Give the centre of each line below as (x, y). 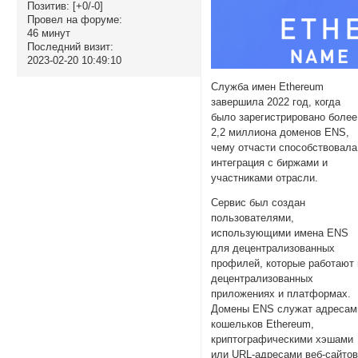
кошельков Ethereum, (263, 324)
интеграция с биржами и (270, 162)
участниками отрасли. (265, 177)
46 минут (48, 33)
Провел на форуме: (74, 19)
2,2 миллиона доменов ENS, (280, 132)
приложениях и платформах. (281, 294)
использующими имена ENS (280, 233)
